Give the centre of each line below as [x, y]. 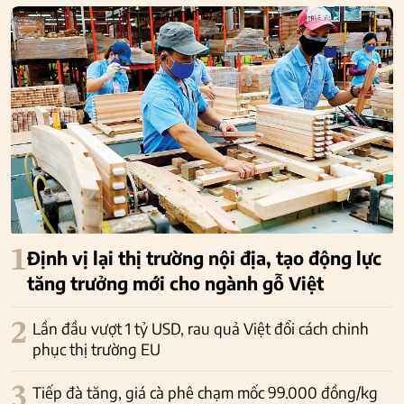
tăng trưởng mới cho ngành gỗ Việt [175, 283]
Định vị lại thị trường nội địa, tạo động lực [204, 258]
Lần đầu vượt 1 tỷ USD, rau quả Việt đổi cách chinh [201, 329]
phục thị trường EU [96, 349]
